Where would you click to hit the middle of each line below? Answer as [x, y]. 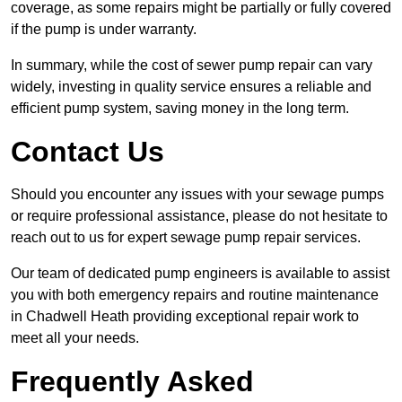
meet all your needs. [75, 338]
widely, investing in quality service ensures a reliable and [191, 87]
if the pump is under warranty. [104, 30]
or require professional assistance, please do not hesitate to [199, 216]
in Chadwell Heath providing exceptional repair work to [185, 317]
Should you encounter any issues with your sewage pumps [197, 195]
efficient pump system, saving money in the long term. [180, 109]
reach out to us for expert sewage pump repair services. [186, 238]
